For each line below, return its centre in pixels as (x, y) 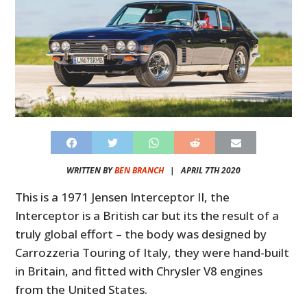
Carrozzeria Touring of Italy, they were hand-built (152, 253)
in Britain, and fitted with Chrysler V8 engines (139, 271)
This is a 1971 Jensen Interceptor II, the (123, 197)
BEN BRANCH (139, 171)
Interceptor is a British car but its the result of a (147, 216)
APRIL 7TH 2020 (211, 171)
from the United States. (82, 290)
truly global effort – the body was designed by (141, 234)
